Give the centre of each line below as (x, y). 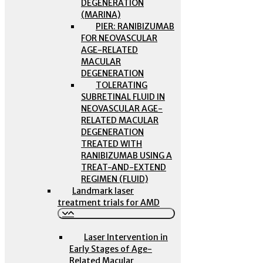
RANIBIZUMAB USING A (127, 156)
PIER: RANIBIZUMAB (135, 26)
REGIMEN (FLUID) (114, 179)
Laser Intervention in (126, 237)
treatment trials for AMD (109, 203)
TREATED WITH (112, 144)
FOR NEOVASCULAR (119, 38)
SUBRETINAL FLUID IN (123, 97)
